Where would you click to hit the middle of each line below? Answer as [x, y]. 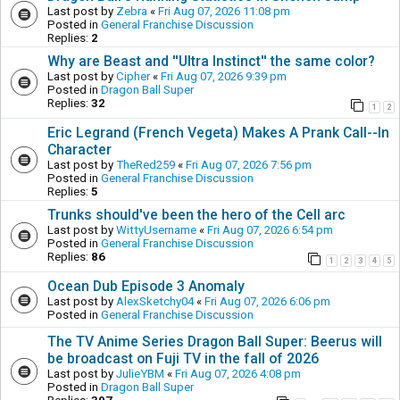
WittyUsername [156, 229]
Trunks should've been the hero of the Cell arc [196, 214]
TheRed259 [146, 164]
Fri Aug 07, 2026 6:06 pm [267, 301]
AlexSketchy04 [155, 301]
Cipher [133, 76]
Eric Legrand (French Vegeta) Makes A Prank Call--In [218, 132]
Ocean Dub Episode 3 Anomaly [146, 286]
